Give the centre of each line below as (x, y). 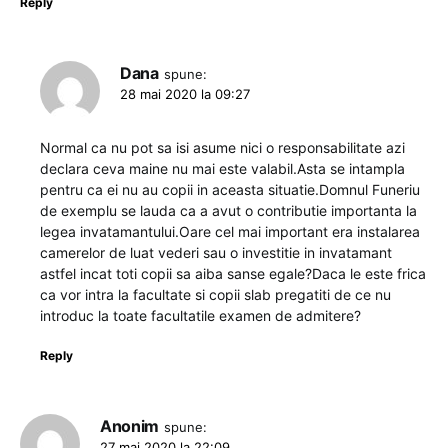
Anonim (129, 425)
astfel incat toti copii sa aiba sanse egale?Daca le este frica (233, 273)
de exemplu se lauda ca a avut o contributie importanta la (228, 210)
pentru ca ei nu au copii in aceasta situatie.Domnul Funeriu (230, 189)
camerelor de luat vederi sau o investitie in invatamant (216, 252)
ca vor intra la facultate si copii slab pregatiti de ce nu (215, 294)
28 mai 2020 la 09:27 (185, 93)
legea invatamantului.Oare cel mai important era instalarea (230, 231)
